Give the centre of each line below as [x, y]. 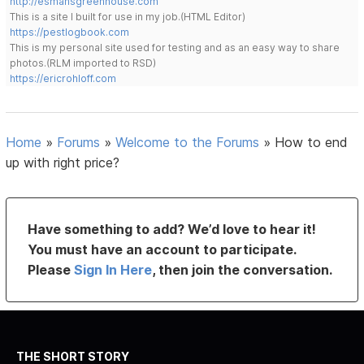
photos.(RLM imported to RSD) [83, 63]
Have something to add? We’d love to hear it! [172, 229]
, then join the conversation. [243, 269]
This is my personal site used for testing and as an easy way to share [175, 47]
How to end [312, 142]
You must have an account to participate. [162, 249]
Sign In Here [113, 269]
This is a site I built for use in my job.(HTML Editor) [128, 16]
